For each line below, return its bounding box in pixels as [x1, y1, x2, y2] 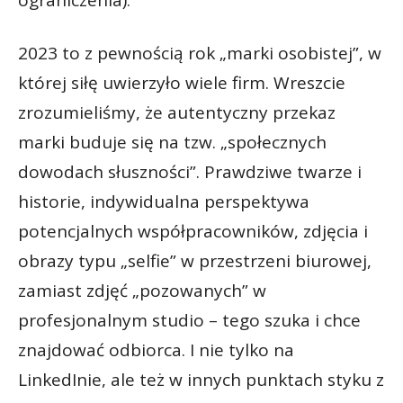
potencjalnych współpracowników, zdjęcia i [18, 219, 368, 243]
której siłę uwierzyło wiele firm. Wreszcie [18, 70, 345, 94]
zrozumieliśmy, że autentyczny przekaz [18, 100, 336, 124]
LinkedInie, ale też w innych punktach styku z [18, 367, 384, 391]
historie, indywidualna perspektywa [18, 189, 309, 213]
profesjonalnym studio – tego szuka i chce [18, 308, 361, 332]
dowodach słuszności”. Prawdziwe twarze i [18, 159, 362, 184]
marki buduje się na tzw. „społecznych [18, 130, 327, 154]
